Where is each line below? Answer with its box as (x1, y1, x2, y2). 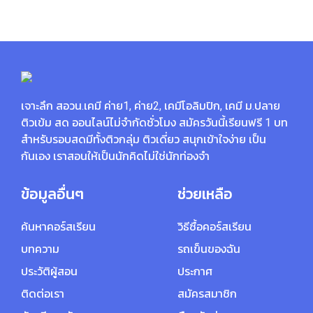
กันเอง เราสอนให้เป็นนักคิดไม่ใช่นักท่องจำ (21, 150, 210, 163)
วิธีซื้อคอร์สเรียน (177, 219, 252, 233)
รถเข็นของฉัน (177, 242, 240, 256)
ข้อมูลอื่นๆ (21, 186, 84, 203)
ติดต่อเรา (21, 286, 64, 300)
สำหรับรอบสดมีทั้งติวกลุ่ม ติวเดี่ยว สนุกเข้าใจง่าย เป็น (21, 133, 266, 146)
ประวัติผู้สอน (21, 264, 78, 278)
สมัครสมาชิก (177, 286, 237, 300)
